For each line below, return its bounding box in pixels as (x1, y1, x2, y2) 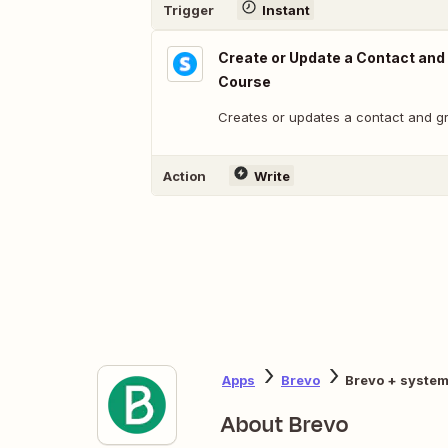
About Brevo (221, 409, 349, 441)
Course (218, 73, 271, 90)
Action (163, 167, 206, 184)
